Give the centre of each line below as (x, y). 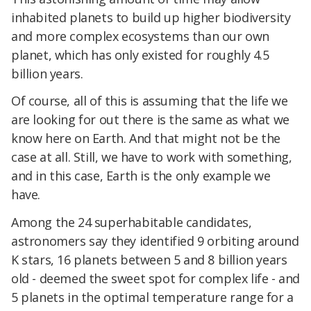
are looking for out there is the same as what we (150, 120)
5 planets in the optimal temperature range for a (152, 297)
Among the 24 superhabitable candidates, (132, 222)
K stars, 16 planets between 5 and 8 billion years (149, 260)
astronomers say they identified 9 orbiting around (155, 241)
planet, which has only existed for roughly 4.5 (140, 54)
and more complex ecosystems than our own (141, 36)
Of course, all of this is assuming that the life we (150, 101)
